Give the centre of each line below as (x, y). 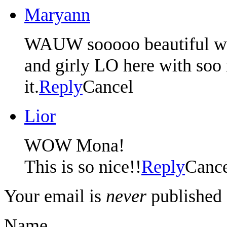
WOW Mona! (74, 146)
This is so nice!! (83, 167)
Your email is (55, 196)
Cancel (108, 87)
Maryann (57, 15)
